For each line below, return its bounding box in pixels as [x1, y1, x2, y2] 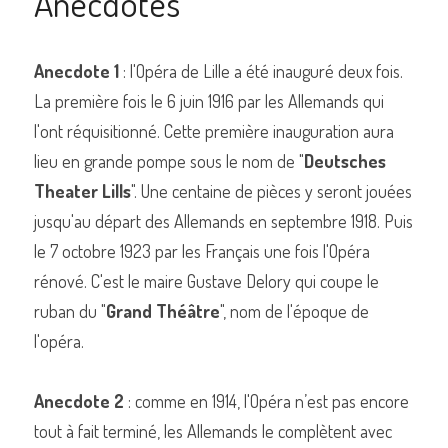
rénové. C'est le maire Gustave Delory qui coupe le [34, 269, 379, 292]
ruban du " [34, 299, 106, 322]
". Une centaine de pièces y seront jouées [131, 179, 412, 202]
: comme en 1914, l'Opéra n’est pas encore [124, 389, 409, 412]
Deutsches [304, 149, 386, 172]
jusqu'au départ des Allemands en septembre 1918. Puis [34, 209, 413, 232]
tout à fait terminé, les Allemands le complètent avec [34, 419, 392, 442]
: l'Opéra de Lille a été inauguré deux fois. [119, 59, 403, 82]
